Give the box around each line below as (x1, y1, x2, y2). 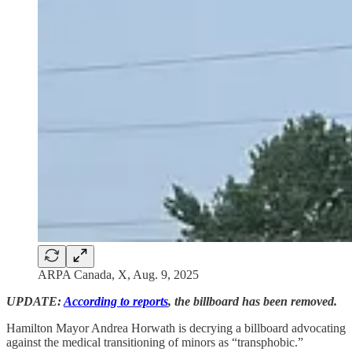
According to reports (64, 294, 168, 308)
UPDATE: (6, 294, 64, 308)
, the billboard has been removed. (168, 294, 337, 308)
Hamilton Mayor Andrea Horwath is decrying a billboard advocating (6, 321, 346, 335)
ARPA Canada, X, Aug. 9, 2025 (38, 267, 199, 281)
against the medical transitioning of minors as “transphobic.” (6, 335, 303, 349)
